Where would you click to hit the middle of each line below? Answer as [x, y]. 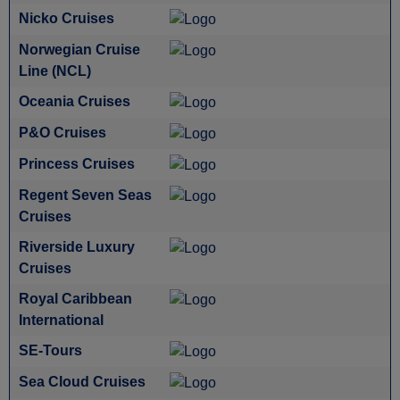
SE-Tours [50, 350]
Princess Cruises [77, 164]
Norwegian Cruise [79, 50]
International [61, 320]
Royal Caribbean [75, 299]
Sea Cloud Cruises [82, 382]
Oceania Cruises [75, 101]
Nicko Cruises [67, 18]
